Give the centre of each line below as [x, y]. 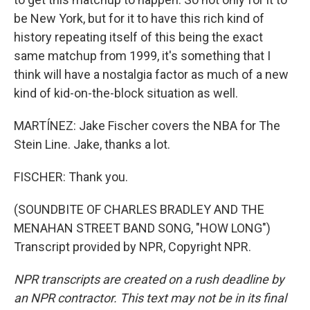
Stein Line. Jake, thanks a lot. [92, 144]
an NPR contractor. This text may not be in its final [150, 298]
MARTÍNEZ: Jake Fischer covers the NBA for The [147, 126]
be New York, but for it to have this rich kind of [139, 18]
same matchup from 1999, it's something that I [142, 56]
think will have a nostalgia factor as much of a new [151, 74]
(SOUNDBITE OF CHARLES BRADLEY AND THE [139, 209]
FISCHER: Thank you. [71, 177]
